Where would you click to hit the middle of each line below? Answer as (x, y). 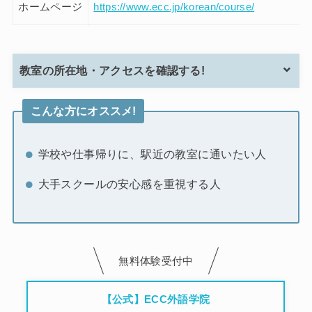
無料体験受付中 (156, 261)
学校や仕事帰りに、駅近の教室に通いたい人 (152, 154)
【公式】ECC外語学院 (156, 301)
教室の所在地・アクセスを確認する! (112, 70)
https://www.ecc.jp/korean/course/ (174, 7)
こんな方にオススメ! (83, 110)
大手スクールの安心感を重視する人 (130, 184)
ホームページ (50, 7)
